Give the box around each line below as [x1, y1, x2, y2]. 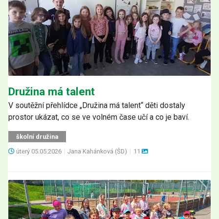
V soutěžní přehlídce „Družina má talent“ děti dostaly [8, 100, 185, 110]
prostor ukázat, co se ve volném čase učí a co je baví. [8, 112, 189, 122]
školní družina [16, 132, 58, 140]
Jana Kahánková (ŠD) [67, 147, 129, 155]
